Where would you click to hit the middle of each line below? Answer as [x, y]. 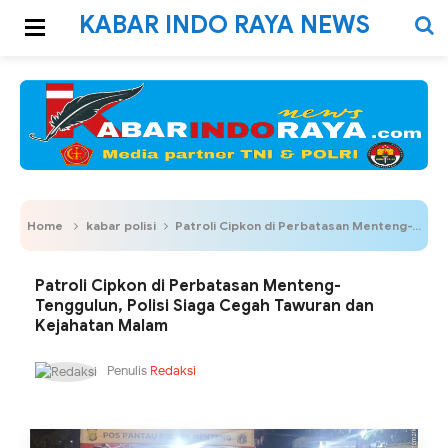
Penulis [127, 370]
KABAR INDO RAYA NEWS [224, 25]
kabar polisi [121, 225]
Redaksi [173, 370]
